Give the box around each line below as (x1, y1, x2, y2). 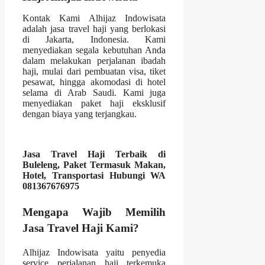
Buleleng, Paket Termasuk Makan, (22, 159, 166, 170)
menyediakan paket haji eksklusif (22, 98, 166, 108)
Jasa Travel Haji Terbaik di (22, 148, 166, 159)
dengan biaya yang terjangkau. (22, 108, 137, 119)
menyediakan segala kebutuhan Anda (22, 44, 166, 55)
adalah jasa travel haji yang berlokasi (22, 23, 166, 34)
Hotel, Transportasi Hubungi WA (22, 170, 166, 180)
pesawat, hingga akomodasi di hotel (22, 76, 166, 87)
